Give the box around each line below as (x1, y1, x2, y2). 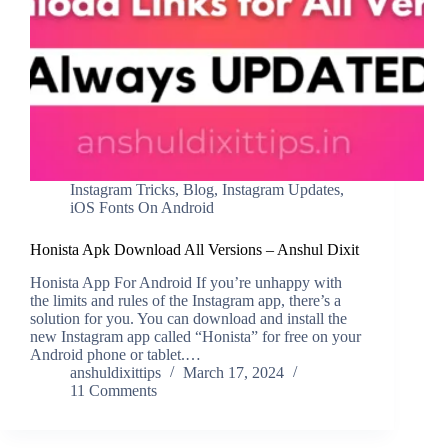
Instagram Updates (222, 181, 340, 199)
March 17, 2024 (183, 364, 284, 382)
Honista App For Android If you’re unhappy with (30, 274, 342, 292)
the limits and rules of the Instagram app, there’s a (30, 292, 341, 310)
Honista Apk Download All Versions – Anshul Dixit (30, 241, 359, 259)
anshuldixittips (70, 364, 161, 382)
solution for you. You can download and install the (30, 310, 347, 328)
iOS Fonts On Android (70, 199, 214, 217)
